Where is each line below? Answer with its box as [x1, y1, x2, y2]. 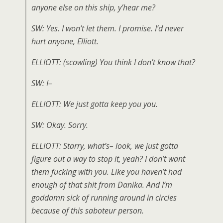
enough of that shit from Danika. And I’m [31, 179, 172, 190]
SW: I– [31, 78, 52, 89]
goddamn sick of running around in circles [31, 192, 177, 203]
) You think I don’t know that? [95, 57, 195, 68]
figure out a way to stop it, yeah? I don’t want [31, 153, 185, 164]
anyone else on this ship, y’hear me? [31, 2, 155, 13]
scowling [66, 57, 95, 68]
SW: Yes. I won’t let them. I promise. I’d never [31, 23, 184, 34]
